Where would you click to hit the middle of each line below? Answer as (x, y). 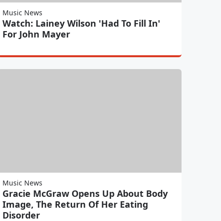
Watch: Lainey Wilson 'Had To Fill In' (81, 23)
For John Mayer (36, 34)
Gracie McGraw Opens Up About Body (85, 193)
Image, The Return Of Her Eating (75, 204)
